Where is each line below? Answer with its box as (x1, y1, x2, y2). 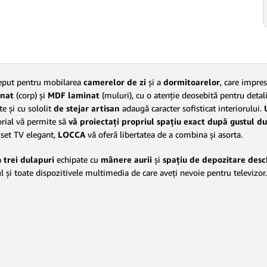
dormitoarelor (163, 77, 220, 87)
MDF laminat (48, 90, 100, 100)
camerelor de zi (83, 77, 146, 87)
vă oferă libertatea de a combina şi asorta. (85, 129, 243, 139)
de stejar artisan (54, 103, 120, 113)
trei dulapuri (4, 154, 54, 164)
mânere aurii (101, 154, 152, 164)
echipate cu (54, 154, 101, 164)
